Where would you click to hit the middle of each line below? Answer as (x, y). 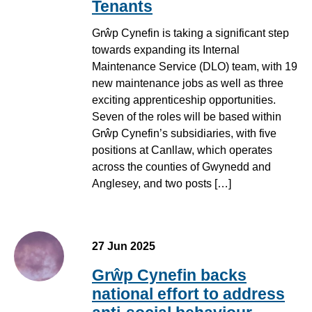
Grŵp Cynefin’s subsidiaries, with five (184, 133)
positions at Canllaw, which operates (182, 150)
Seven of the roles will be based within (187, 116)
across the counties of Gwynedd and (181, 166)
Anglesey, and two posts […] (162, 183)
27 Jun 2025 (124, 246)
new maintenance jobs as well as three (188, 83)
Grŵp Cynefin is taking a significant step (190, 33)
